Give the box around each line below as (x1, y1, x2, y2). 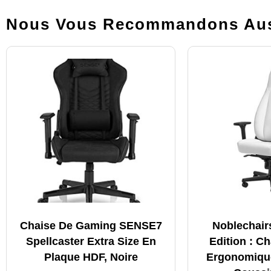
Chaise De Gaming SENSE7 (19, 219, 162, 232)
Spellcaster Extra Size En (25, 235, 156, 247)
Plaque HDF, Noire (44, 250, 138, 263)
